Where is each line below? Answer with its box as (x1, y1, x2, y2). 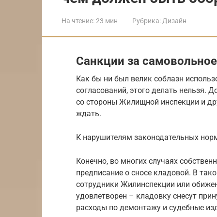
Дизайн (162, 16, 186, 25)
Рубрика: (132, 16, 161, 25)
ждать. (76, 108, 101, 118)
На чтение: (62, 16, 94, 25)
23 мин (94, 16, 118, 25)
